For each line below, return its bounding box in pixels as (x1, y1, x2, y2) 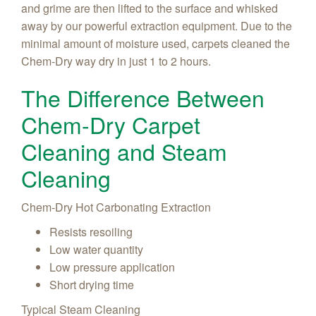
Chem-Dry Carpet (21, 107, 200, 140)
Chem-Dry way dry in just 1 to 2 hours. (21, 52, 211, 69)
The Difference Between (21, 80, 265, 114)
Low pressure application (49, 258, 175, 275)
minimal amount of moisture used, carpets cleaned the (21, 35, 290, 51)
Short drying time (49, 276, 134, 293)
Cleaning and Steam (21, 134, 227, 167)
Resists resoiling (49, 223, 133, 240)
